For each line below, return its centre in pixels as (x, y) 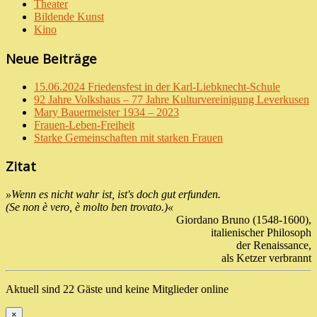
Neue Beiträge (51, 58)
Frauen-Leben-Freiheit (84, 125)
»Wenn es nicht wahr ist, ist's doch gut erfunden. (113, 195)
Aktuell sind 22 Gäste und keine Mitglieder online (117, 289)
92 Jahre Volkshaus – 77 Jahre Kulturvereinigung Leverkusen (172, 99)
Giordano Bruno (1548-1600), (244, 220)
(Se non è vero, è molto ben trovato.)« (90, 207)
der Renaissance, (274, 246)
